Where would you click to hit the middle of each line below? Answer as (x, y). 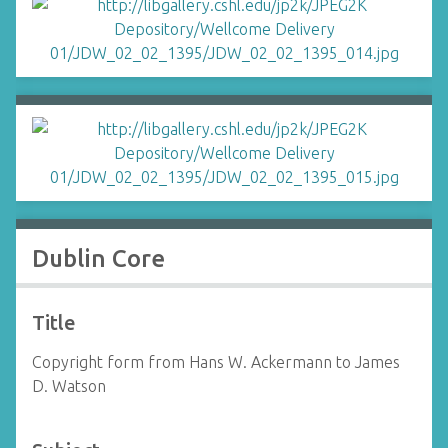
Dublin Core (98, 258)
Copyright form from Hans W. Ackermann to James (216, 362)
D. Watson (69, 386)
